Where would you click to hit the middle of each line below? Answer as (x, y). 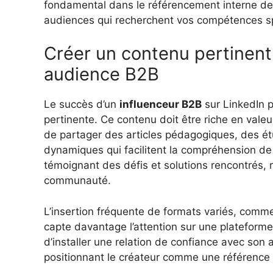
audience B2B (101, 74)
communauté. (77, 181)
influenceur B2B (161, 105)
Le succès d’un (82, 105)
